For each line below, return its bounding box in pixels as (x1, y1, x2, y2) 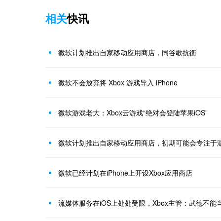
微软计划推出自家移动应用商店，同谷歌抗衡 (58, 47, 196, 57)
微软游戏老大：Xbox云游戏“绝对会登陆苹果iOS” (58, 108, 208, 117)
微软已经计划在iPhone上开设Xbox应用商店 (58, 168, 192, 178)
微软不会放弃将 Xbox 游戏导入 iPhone (58, 77, 178, 87)
